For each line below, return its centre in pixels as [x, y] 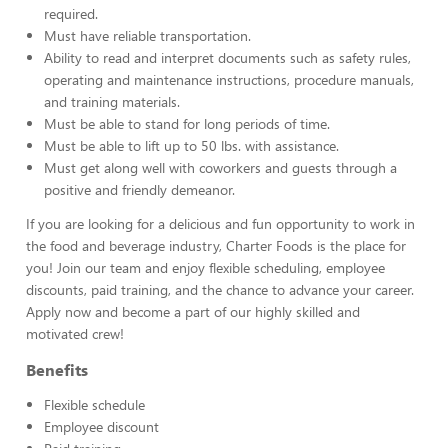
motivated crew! [75, 333]
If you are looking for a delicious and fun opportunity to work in [220, 223]
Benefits [57, 369]
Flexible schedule [94, 404]
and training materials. [112, 101]
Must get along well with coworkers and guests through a [220, 167]
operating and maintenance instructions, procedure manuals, [229, 79]
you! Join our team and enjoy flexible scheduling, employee [205, 267]
